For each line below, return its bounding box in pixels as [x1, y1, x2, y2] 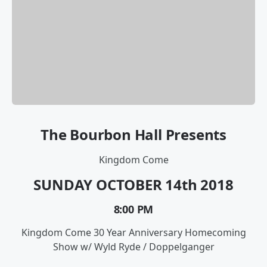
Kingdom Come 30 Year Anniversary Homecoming [21, 226, 246, 240]
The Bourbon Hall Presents [41, 125, 226, 145]
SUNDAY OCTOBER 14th [33, 175, 197, 195]
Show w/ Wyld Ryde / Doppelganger [52, 240, 215, 254]
